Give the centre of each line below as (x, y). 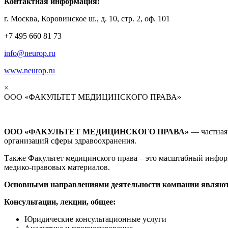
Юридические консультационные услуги (95, 219)
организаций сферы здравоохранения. (70, 140)
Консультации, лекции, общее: (60, 202)
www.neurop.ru (30, 70)
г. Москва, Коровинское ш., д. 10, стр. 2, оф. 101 (87, 18)
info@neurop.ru (30, 53)
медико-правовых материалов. (57, 167)
